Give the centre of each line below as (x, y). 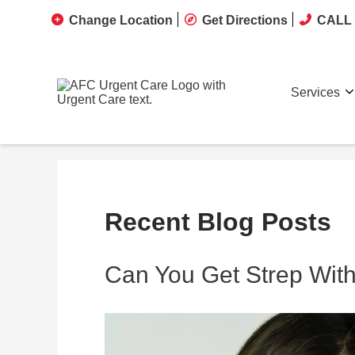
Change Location (121, 20)
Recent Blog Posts (218, 222)
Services (315, 92)
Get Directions (245, 20)
